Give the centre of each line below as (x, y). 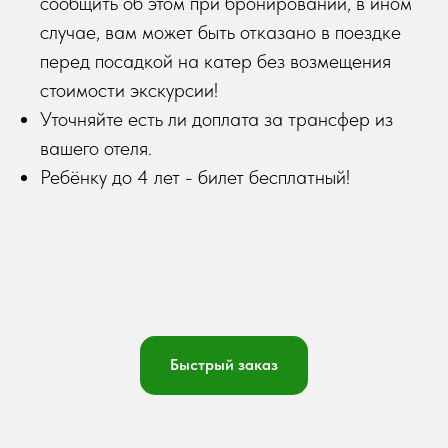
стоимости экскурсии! (129, 89)
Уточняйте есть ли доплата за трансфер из (216, 118)
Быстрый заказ (224, 365)
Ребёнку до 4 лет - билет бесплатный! (195, 176)
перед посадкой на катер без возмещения (215, 60)
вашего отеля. (96, 147)
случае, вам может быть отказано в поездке (220, 31)
